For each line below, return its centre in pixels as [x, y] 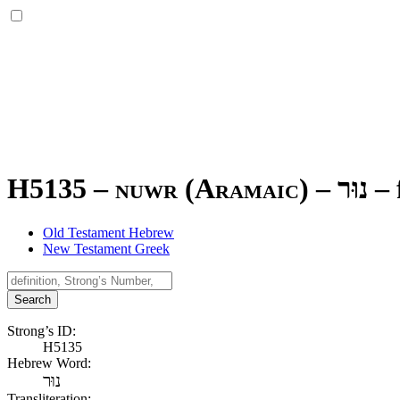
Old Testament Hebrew [108, 232]
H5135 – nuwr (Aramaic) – [172, 189]
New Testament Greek [106, 248]
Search [33, 299]
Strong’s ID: [42, 330]
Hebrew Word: [49, 362]
